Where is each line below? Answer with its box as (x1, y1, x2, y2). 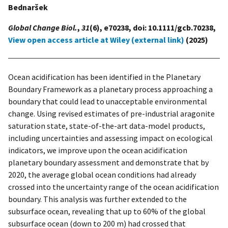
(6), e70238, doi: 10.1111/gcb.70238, (90, 22, 216, 33)
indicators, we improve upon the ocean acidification (8, 145, 187, 155)
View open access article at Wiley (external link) (8, 34, 184, 45)
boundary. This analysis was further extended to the (8, 193, 187, 204)
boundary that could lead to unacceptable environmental (8, 96, 207, 106)
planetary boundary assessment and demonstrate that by (8, 157, 209, 167)
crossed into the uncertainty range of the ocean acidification (8, 181, 219, 192)
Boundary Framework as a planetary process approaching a (8, 83, 213, 94)
